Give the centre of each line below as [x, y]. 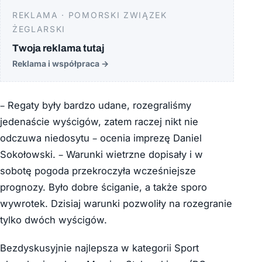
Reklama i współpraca [57, 64]
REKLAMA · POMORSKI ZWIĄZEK [90, 15]
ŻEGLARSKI [39, 29]
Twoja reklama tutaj [58, 49]
